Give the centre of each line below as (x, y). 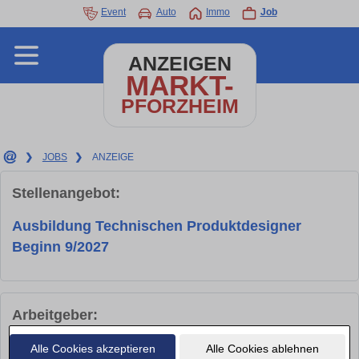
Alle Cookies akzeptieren (93, 348)
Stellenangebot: (66, 193)
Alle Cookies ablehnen (262, 348)
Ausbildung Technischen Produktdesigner (157, 226)
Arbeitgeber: (55, 315)
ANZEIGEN (179, 64)
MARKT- (179, 85)
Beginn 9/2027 (61, 247)
